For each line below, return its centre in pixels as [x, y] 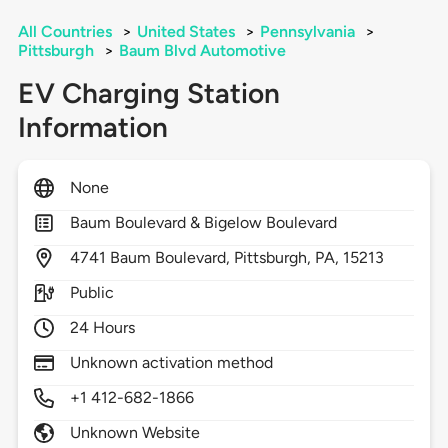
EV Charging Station [148, 93]
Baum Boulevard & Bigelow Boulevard [203, 223]
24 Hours [102, 328]
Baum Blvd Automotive [202, 51]
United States [185, 32]
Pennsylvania [307, 32]
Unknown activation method [171, 363]
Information [92, 127]
